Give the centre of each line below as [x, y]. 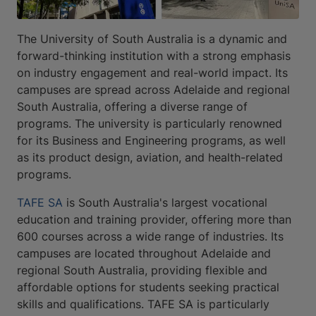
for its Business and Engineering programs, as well [151, 141]
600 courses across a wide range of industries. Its [150, 237]
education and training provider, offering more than [154, 220]
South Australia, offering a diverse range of [132, 107]
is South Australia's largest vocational [165, 203]
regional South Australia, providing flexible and [142, 271]
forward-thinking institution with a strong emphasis [154, 56]
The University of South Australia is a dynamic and [152, 39]
